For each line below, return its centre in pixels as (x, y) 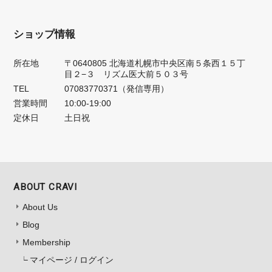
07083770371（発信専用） (117, 89)
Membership (47, 243)
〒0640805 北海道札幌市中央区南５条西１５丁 (155, 63)
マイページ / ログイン (72, 260)
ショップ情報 (45, 35)
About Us (40, 207)
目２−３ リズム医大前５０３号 (127, 74)
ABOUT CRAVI (45, 187)
